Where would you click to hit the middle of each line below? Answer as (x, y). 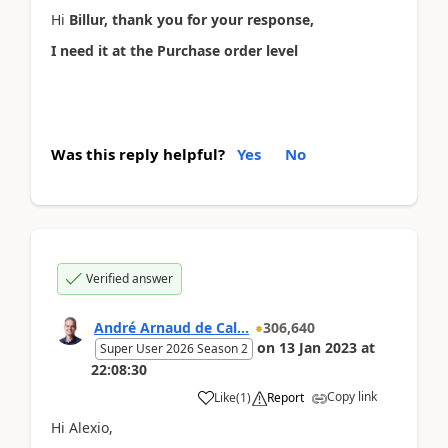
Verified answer (129, 278)
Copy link (352, 396)
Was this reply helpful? (138, 154)
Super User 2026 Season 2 (174, 348)
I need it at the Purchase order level (174, 50)
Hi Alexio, (82, 427)
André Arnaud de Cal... (171, 327)
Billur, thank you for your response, (191, 19)
